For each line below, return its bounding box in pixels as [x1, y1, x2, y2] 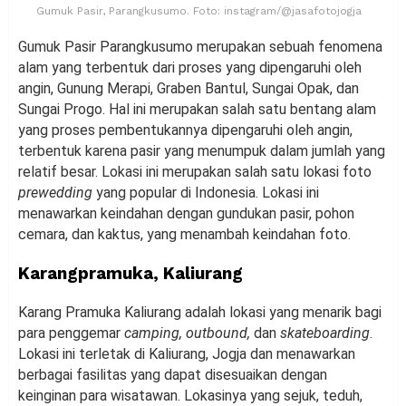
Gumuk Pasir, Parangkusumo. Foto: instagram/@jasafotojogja [35, 5, 362, 18]
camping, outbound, [124, 324, 250, 342]
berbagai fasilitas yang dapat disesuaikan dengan [18, 365, 327, 383]
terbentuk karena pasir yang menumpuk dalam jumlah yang [18, 141, 385, 159]
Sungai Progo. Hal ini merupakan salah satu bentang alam [18, 100, 376, 118]
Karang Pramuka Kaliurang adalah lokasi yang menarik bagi [18, 303, 382, 321]
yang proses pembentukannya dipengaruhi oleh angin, [18, 121, 353, 139]
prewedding [18, 183, 92, 201]
